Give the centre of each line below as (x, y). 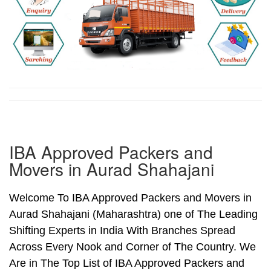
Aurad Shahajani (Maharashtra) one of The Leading (133, 214)
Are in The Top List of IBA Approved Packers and (127, 263)
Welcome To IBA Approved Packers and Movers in (130, 198)
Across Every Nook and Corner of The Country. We (132, 247)
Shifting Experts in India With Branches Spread (122, 231)
